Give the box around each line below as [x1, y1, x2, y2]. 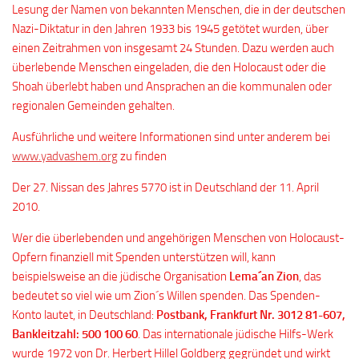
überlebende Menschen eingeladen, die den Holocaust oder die [12, 60, 326, 75]
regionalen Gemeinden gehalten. [12, 99, 175, 113]
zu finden [118, 149, 167, 163]
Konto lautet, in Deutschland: [12, 308, 156, 322]
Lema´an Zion [229, 269, 299, 284]
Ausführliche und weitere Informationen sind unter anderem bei [12, 130, 330, 144]
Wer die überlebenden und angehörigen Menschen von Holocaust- [12, 231, 345, 245]
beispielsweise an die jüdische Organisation [12, 269, 229, 284]
